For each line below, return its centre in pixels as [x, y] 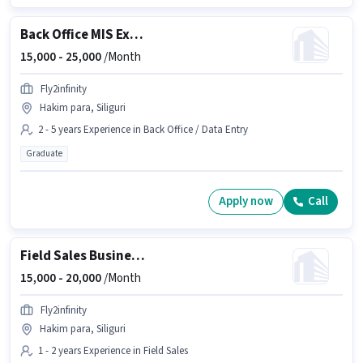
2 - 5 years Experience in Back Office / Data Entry [143, 129]
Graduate [44, 153]
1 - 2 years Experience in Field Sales [113, 350]
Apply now [246, 202]
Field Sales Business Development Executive [138, 256]
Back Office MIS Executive [137, 34]
